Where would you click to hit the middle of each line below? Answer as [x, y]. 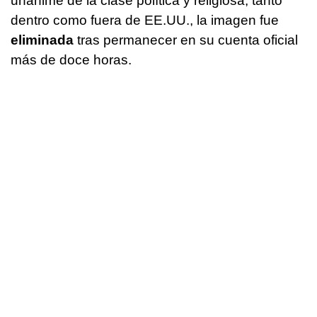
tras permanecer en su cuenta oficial [186, 40]
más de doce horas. [71, 60]
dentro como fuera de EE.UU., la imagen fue [145, 21]
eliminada [42, 40]
